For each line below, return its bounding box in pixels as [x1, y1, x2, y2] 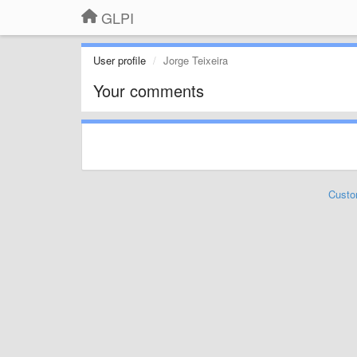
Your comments [93, 79, 204, 102]
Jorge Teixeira [163, 53, 228, 68]
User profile [93, 53, 146, 68]
